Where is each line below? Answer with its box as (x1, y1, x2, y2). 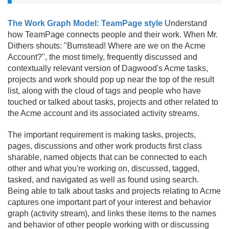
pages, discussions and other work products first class (8, 142, 202, 150)
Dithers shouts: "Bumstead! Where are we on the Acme (8, 41, 205, 50)
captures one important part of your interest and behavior (8, 198, 211, 207)
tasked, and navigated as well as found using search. (8, 175, 199, 184)
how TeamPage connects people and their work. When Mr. (8, 30, 218, 39)
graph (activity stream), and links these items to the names (8, 209, 216, 218)
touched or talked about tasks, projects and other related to (8, 98, 218, 106)
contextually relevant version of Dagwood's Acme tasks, (8, 64, 208, 73)
